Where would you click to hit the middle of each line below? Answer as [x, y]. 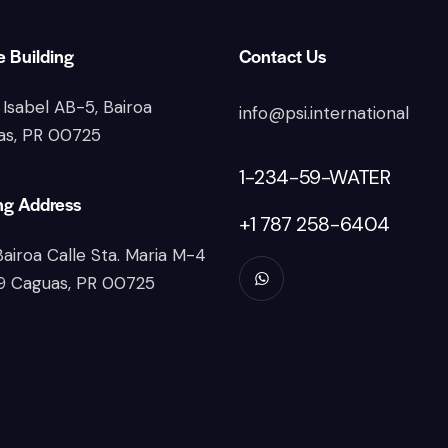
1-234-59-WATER [315, 177]
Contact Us [282, 56]
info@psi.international [324, 113]
